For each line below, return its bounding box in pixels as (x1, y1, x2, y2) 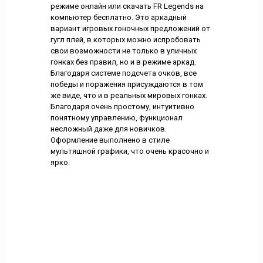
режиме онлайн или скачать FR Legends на (50, 1, 204, 11)
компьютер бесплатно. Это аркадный (50, 12, 187, 22)
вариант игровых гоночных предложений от (50, 23, 210, 33)
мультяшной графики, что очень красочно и (50, 146, 209, 156)
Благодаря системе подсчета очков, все (50, 68, 197, 77)
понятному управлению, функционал (50, 113, 183, 122)
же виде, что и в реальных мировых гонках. (50, 90, 207, 100)
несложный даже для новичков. (50, 124, 167, 133)
